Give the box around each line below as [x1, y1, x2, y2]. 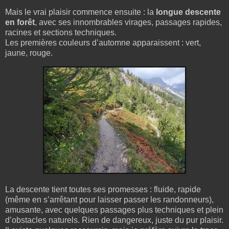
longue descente [156, 7, 221, 16]
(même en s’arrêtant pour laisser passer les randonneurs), [5, 195, 214, 204]
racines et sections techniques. [5, 28, 117, 37]
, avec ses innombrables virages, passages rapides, [35, 17, 222, 27]
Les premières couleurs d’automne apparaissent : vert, [5, 38, 201, 47]
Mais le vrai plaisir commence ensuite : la [5, 7, 156, 16]
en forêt [5, 17, 35, 27]
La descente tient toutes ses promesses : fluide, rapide [5, 185, 201, 194]
